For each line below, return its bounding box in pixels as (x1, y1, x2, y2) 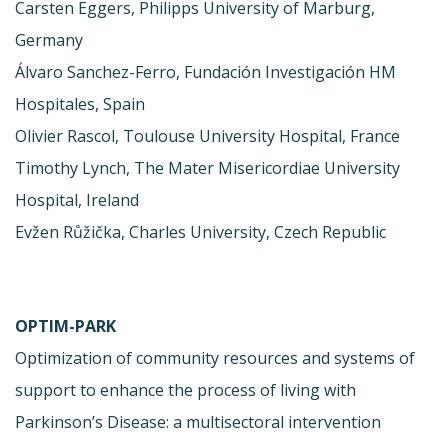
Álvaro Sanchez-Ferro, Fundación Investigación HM (15, 60, 396, 83)
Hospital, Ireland (15, 188, 139, 211)
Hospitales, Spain (15, 92, 145, 115)
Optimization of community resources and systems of (15, 346, 415, 369)
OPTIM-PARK (15, 314, 116, 337)
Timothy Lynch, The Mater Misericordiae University (15, 156, 400, 179)
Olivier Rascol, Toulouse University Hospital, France (15, 124, 400, 147)
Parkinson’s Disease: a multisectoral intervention (15, 410, 381, 433)
